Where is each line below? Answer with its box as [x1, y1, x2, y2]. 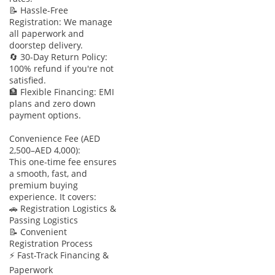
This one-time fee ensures [9, 155, 117, 168]
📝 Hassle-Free [9, 4, 68, 16]
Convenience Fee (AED [9, 132, 100, 144]
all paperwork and [9, 27, 84, 39]
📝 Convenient [9, 225, 67, 238]
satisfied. [9, 74, 46, 86]
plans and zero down [9, 97, 96, 109]
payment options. [9, 109, 81, 121]
